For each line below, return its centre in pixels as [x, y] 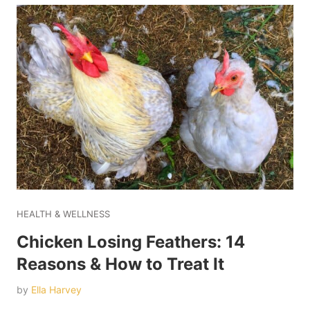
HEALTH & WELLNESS [63, 213]
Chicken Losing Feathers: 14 [131, 241]
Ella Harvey [56, 289]
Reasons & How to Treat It [120, 264]
